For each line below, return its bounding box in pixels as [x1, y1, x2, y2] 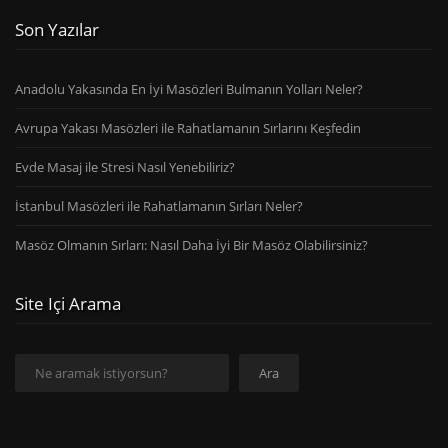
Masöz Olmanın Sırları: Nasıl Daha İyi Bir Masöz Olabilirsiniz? [15, 236, 368, 255]
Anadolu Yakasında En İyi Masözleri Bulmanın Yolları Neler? [15, 80, 363, 99]
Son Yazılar [15, 18, 99, 42]
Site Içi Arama [15, 292, 121, 316]
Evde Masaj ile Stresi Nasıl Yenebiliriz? [15, 158, 235, 177]
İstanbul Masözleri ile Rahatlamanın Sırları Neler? [15, 197, 303, 216]
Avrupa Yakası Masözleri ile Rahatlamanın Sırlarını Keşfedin [15, 119, 361, 138]
